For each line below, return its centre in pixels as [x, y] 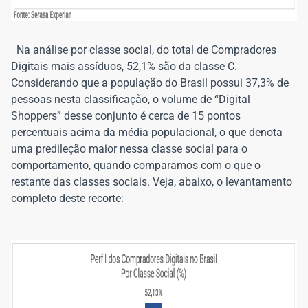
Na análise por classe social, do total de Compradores [144, 50]
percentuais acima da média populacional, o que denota [147, 132]
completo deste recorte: [67, 198]
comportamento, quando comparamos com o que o [136, 165]
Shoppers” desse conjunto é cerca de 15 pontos [126, 116]
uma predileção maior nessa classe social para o [129, 149]
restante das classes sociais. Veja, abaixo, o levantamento [152, 182]
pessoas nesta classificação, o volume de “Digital [131, 99]
